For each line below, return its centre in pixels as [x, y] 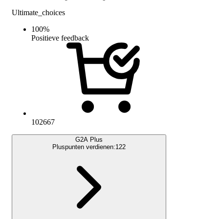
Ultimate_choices [38, 12]
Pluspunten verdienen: [84, 147]
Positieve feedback [60, 38]
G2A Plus [89, 139]
